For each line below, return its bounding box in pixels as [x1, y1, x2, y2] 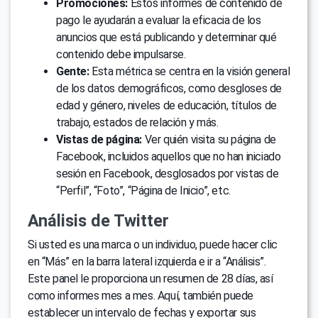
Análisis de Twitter [28, 211, 169, 231]
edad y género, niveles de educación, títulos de [56, 99, 277, 113]
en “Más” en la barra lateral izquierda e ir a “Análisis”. [28, 255, 266, 269]
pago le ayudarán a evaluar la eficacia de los [56, 13, 261, 28]
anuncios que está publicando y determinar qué [56, 31, 277, 45]
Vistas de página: [56, 133, 143, 147]
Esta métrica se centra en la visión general [89, 65, 290, 79]
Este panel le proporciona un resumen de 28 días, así [28, 272, 273, 286]
